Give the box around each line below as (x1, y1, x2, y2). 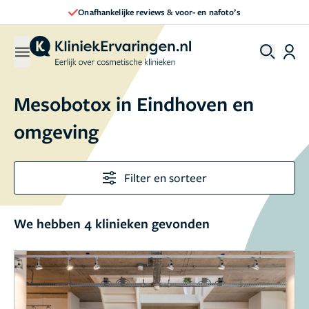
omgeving (14, 118, 99, 144)
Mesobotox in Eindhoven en (14, 90, 254, 117)
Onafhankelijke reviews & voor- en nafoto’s (78, 6, 241, 18)
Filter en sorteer (123, 170, 207, 186)
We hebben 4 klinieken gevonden (14, 215, 210, 232)
